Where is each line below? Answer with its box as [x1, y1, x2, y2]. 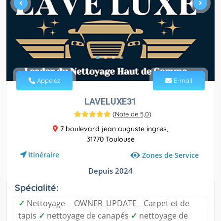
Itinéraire [28, 150, 59, 160]
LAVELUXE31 [84, 96, 137, 107]
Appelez [35, 76, 60, 85]
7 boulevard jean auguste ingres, [58, 124, 168, 134]
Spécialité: [15, 182, 59, 194]
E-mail [172, 76, 192, 85]
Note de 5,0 [114, 110, 149, 118]
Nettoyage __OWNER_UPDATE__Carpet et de [25, 198, 189, 209]
